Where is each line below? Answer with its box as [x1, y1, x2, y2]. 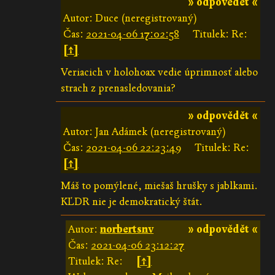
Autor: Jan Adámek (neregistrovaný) [63, 125, 226, 138]
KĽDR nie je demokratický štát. [60, 195, 203, 208]
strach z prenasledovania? [60, 81, 176, 95]
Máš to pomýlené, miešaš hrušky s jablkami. [60, 179, 258, 192]
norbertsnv [100, 222, 154, 236]
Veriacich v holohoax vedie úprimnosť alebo [60, 65, 258, 79]
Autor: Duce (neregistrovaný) [63, 11, 197, 25]
